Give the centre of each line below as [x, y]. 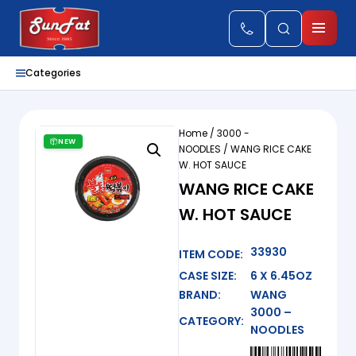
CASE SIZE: [207, 275]
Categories [53, 73]
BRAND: [199, 295]
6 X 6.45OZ [281, 275]
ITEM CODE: [211, 254]
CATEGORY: [211, 321]
